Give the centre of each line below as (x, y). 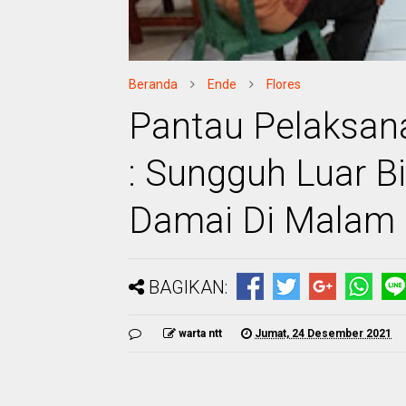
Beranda (153, 84)
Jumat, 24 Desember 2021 (323, 333)
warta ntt (200, 333)
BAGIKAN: (188, 287)
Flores (284, 84)
